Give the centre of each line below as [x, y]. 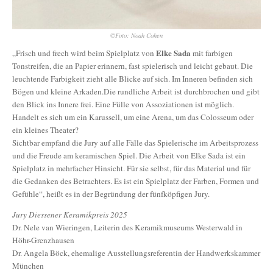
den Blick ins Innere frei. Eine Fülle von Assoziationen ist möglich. [123, 105]
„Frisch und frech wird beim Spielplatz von [84, 53]
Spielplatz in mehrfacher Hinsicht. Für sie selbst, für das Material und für [131, 168]
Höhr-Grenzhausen [43, 240]
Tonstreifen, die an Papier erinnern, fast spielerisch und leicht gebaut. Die [133, 66]
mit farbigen [212, 53]
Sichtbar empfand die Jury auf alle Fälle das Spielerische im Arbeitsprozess [135, 143]
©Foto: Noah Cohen [136, 36]
